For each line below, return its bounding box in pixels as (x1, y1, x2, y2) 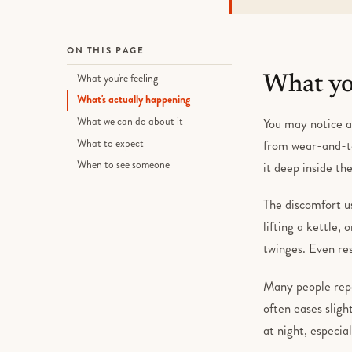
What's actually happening (77, 92, 191, 108)
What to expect (77, 135, 145, 151)
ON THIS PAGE (67, 44, 145, 57)
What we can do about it (77, 114, 184, 130)
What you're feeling (77, 70, 159, 86)
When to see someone (77, 157, 170, 173)
